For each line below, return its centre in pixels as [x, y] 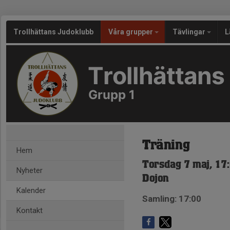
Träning [166, 146]
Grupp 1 [112, 95]
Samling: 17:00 [172, 199]
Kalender [31, 190]
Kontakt [30, 210]
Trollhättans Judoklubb [53, 32]
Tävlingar [190, 32]
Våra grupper [131, 32]
